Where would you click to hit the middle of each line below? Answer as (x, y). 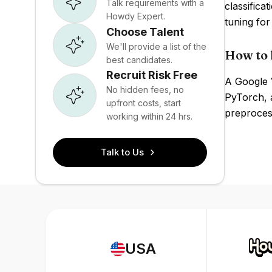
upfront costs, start (144, 103)
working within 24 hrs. (149, 116)
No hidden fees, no (145, 90)
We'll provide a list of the (156, 46)
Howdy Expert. (136, 16)
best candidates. (139, 59)
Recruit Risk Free (152, 75)
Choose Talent (145, 32)
